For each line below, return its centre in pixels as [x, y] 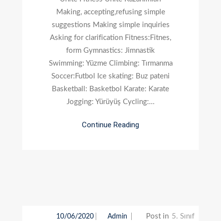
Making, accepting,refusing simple [110, 12]
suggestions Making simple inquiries [110, 25]
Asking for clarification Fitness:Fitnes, [110, 37]
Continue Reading [110, 125]
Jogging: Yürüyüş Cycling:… [110, 102]
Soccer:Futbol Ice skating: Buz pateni [110, 76]
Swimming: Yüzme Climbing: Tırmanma [110, 63]
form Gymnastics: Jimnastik [110, 50]
